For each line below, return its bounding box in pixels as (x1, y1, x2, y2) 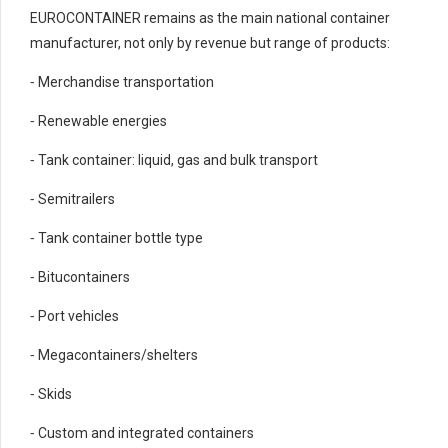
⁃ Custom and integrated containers (30, 424, 254, 441)
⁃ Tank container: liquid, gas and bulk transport (30, 151, 318, 168)
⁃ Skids (30, 385, 72, 402)
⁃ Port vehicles (30, 307, 119, 324)
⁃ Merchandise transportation (30, 73, 214, 90)
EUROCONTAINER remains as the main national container (30, 9, 390, 26)
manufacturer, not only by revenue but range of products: (30, 34, 390, 51)
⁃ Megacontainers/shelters (30, 346, 198, 363)
